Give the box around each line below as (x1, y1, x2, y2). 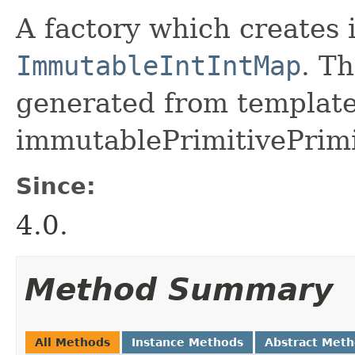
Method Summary (25, 272, 333, 307)
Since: (16, 173, 96, 200)
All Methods (35, 336, 110, 349)
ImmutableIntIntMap (16, 50, 301, 82)
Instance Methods (132, 336, 243, 349)
